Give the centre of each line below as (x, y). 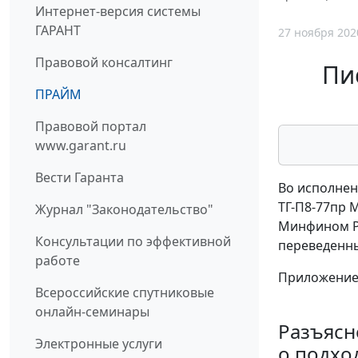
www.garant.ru (81, 146)
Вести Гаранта (80, 178)
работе (58, 261)
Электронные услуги (99, 344)
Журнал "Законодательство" (124, 210)
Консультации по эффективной (133, 242)
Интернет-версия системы (118, 12)
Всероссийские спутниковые (125, 293)
